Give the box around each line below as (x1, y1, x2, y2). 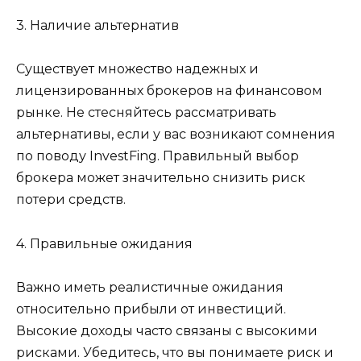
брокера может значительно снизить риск (16, 170, 305, 186)
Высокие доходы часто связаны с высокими (16, 322, 317, 338)
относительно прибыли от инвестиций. (16, 301, 286, 317)
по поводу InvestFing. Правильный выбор (16, 148, 299, 164)
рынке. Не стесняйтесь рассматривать (16, 105, 276, 121)
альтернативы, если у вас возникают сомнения (16, 127, 335, 143)
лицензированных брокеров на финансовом (16, 83, 322, 99)
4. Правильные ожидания (16, 235, 193, 251)
